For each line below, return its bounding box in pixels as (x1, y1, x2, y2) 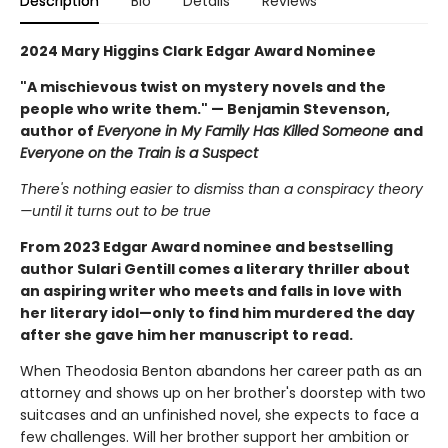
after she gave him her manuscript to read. (20, 324, 356, 345)
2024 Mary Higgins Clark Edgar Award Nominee (20, 40, 376, 61)
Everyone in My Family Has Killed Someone (97, 120, 393, 141)
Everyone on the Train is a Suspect (20, 142, 258, 163)
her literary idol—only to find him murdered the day (20, 302, 415, 323)
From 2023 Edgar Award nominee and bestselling (20, 236, 393, 257)
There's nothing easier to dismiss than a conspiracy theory (20, 178, 423, 199)
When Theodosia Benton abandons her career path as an (20, 360, 422, 381)
